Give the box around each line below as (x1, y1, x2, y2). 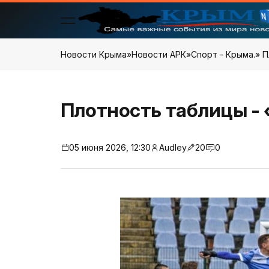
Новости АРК (131, 49, 186, 59)
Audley (159, 142, 187, 153)
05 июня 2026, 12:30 (68, 142, 151, 153)
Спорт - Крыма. (190, 49, 255, 59)
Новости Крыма (60, 49, 127, 59)
